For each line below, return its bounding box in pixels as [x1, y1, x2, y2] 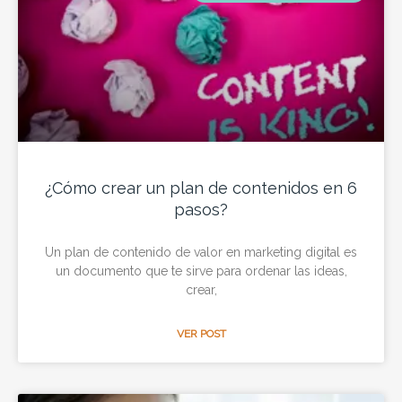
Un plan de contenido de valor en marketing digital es [45, 244, 357, 259]
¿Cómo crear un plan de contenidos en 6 [45, 178, 357, 197]
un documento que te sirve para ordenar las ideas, [55, 263, 347, 278]
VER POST [176, 327, 226, 340]
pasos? [174, 199, 228, 219]
